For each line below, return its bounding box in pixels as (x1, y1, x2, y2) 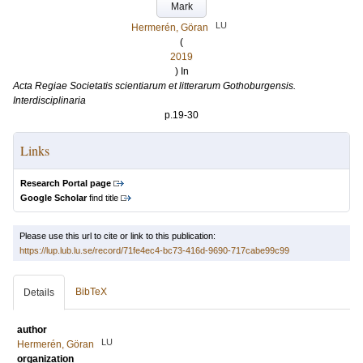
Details (23, 287, 54, 298)
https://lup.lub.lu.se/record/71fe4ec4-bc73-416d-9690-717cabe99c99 (19, 246, 289, 255)
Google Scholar (20, 193, 87, 203)
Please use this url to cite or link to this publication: (19, 231, 216, 241)
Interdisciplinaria (13, 95, 86, 106)
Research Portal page (20, 178, 111, 188)
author (17, 324, 47, 335)
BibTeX (75, 286, 107, 297)
